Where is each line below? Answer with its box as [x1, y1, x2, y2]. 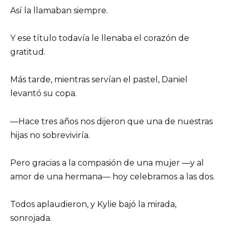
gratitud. [10, 47, 45, 57]
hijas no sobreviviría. [10, 130, 90, 140]
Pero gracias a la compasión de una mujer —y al [10, 157, 204, 168]
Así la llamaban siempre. [10, 5, 108, 15]
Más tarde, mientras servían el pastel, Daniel [10, 75, 188, 85]
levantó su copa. [10, 88, 77, 99]
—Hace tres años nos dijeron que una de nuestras [10, 116, 213, 126]
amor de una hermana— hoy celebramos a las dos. [10, 171, 215, 181]
